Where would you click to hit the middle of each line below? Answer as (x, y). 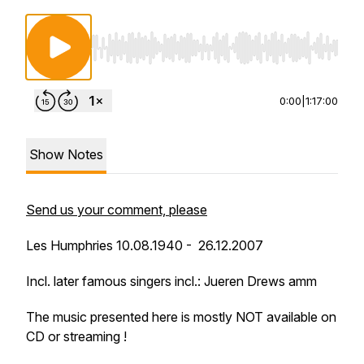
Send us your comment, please (117, 210)
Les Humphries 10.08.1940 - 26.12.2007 (145, 245)
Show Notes (66, 154)
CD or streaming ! (76, 336)
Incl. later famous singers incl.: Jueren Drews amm (171, 281)
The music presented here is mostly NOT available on (181, 317)
